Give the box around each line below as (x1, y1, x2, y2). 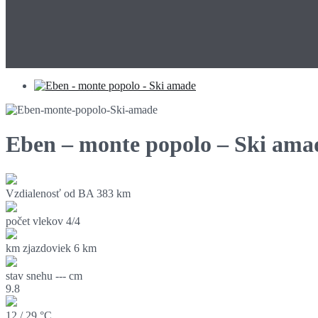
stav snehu (6, 269, 53, 282)
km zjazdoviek (6, 241, 71, 254)
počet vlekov (6, 214, 63, 227)
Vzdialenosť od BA (6, 187, 94, 199)
